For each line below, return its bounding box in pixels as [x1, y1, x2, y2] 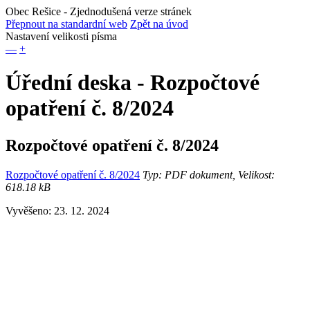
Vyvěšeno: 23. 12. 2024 [6, 204, 109, 217]
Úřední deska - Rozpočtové [6, 70, 259, 95]
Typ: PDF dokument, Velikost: [140, 168, 275, 181]
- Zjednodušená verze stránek [61, 6, 192, 17]
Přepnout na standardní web [6, 18, 127, 30]
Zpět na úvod [130, 18, 188, 30]
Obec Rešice [6, 6, 61, 17]
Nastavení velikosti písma [6, 30, 117, 42]
